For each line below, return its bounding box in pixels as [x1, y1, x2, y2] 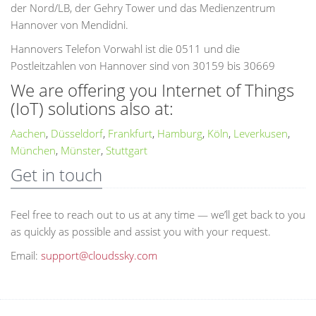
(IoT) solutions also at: [11, 97, 174, 120]
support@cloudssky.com [41, 248, 157, 262]
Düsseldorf [51, 126, 103, 140]
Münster [61, 143, 101, 157]
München [11, 143, 56, 157]
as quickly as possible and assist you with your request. [11, 224, 271, 238]
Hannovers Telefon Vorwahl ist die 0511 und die [11, 42, 240, 56]
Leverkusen [233, 126, 288, 140]
